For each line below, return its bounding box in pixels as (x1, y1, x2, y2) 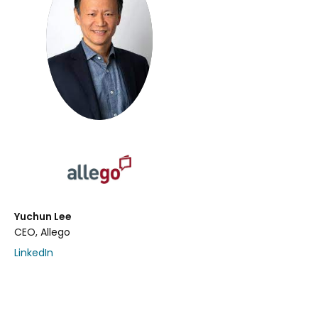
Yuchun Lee (14, 209, 72, 224)
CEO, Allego (14, 225, 70, 240)
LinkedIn (14, 246, 53, 261)
